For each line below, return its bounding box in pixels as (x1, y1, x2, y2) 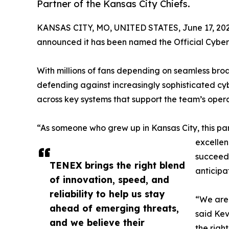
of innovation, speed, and (50, 174, 169, 186)
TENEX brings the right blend (50, 159, 185, 171)
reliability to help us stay (50, 188, 165, 200)
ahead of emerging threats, (50, 202, 179, 214)
